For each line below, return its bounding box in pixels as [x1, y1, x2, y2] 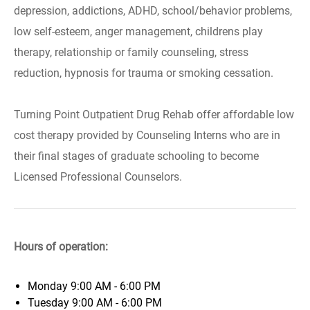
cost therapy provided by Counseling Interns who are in [14, 129, 280, 142]
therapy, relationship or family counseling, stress [14, 46, 248, 59]
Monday [28, 280, 71, 293]
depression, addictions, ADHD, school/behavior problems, [14, 4, 292, 17]
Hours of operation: [14, 240, 108, 253]
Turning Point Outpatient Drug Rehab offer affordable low [14, 108, 294, 121]
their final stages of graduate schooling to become [14, 149, 259, 163]
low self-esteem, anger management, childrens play [14, 25, 263, 38]
